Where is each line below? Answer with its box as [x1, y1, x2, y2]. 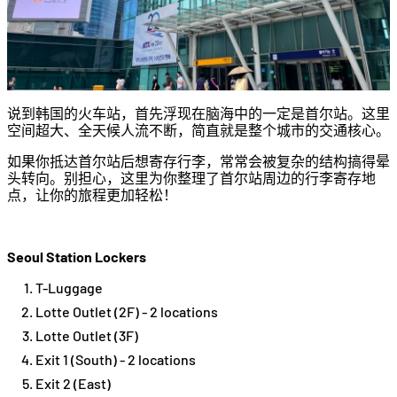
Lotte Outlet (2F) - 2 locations [35, 303, 218, 321]
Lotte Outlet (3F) [35, 327, 138, 345]
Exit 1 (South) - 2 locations [35, 351, 196, 369]
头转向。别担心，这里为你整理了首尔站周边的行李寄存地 [7, 169, 376, 187]
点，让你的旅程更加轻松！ [7, 186, 177, 204]
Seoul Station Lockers [7, 248, 149, 266]
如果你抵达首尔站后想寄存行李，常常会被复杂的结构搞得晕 [7, 152, 390, 170]
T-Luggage [35, 279, 103, 297]
